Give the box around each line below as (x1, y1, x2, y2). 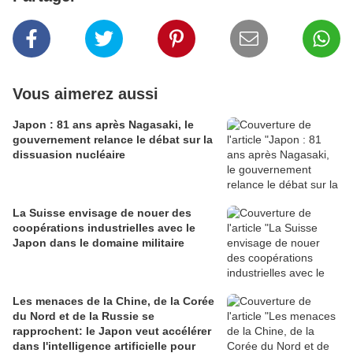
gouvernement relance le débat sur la (13, 133, 213, 147)
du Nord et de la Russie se (13, 310, 154, 323)
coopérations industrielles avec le (13, 221, 195, 235)
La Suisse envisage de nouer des (13, 206, 191, 220)
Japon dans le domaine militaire (13, 236, 184, 250)
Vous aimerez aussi (13, 85, 158, 103)
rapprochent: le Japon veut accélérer (13, 325, 211, 338)
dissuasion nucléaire (13, 148, 125, 162)
